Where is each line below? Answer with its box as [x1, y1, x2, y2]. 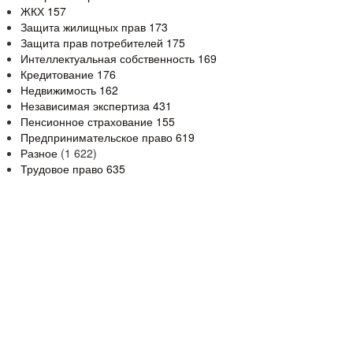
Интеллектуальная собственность [20, 50, 198, 66]
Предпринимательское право [20, 129, 176, 145]
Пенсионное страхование [20, 113, 156, 129]
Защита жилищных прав [20, 19, 149, 35]
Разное [20, 145, 58, 161]
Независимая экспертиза [20, 98, 153, 113]
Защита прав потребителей [20, 35, 166, 50]
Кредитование [20, 66, 97, 82]
